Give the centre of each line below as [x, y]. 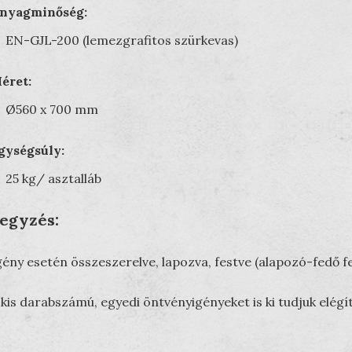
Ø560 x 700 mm [51, 109]
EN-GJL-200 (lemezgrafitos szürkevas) [121, 40]
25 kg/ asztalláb [53, 178]
